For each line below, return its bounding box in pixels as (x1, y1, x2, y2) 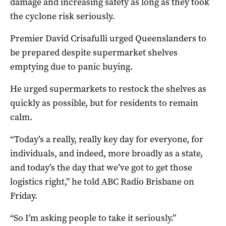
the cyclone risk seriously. (10, 10, 115, 23)
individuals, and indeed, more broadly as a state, (10, 147, 203, 160)
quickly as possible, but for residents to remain (10, 97, 198, 109)
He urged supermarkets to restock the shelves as (10, 83, 206, 95)
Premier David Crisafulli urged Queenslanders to (10, 32, 206, 45)
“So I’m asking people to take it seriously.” (10, 212, 176, 224)
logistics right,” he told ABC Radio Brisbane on (10, 176, 194, 188)
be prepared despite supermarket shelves (10, 46, 178, 59)
